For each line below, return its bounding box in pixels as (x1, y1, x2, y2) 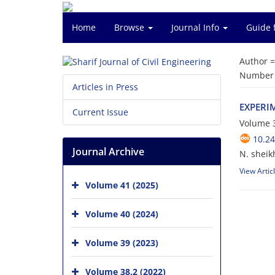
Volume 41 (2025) (85, 179, 158, 191)
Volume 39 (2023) (85, 237, 158, 249)
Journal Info (171, 21, 222, 33)
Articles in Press (72, 81, 138, 93)
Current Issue (72, 106, 128, 118)
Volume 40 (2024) (85, 208, 158, 220)
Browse (114, 21, 147, 33)
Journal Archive (72, 145, 144, 159)
